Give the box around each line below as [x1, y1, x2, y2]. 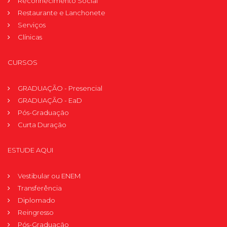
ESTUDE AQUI [8, 145, 53, 154]
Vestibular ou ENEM [18, 171, 81, 180]
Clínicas [18, 32, 42, 41]
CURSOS [8, 58, 37, 66]
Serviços [18, 20, 46, 29]
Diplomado [18, 196, 55, 204]
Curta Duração [18, 120, 66, 129]
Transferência [18, 183, 62, 192]
